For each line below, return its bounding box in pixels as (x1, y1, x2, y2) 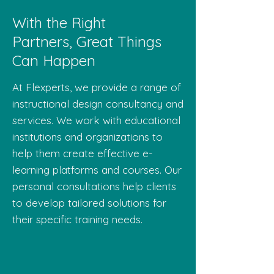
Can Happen (12, 51, 95, 70)
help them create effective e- (12, 146, 153, 160)
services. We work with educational (12, 113, 180, 127)
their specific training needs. (12, 212, 143, 226)
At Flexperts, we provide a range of (12, 80, 181, 94)
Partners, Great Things (12, 32, 161, 51)
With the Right (12, 13, 106, 32)
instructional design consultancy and (12, 97, 183, 110)
